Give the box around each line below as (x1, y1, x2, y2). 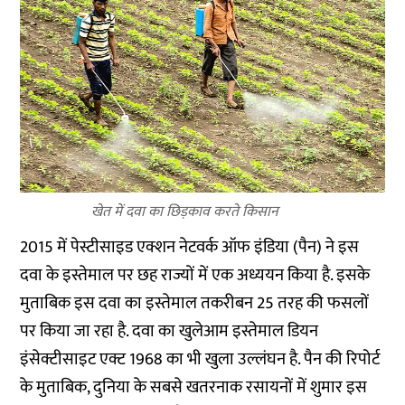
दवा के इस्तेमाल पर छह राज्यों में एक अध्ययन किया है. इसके (20, 261, 371, 289)
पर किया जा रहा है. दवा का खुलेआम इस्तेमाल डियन (20, 317, 319, 345)
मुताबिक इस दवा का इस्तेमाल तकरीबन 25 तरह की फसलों (20, 289, 370, 317)
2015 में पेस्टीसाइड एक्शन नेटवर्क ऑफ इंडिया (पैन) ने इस (20, 233, 360, 261)
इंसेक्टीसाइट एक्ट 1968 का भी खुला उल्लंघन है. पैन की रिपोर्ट (20, 345, 381, 373)
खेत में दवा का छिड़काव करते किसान (90, 200, 278, 224)
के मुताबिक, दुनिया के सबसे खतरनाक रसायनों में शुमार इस (20, 373, 368, 401)
